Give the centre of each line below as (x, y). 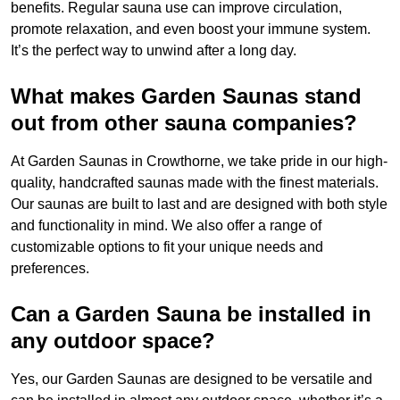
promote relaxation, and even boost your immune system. (191, 29)
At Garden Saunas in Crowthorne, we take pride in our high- (199, 162)
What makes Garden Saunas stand (186, 96)
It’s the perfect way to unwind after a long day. (154, 51)
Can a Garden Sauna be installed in (191, 314)
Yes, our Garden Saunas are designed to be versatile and (192, 379)
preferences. (50, 269)
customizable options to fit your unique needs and (167, 247)
